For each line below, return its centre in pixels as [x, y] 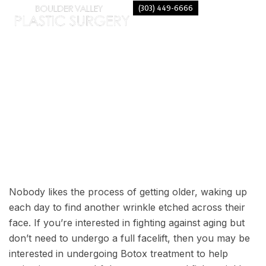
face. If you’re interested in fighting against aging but [127, 223]
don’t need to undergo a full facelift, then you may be [129, 238]
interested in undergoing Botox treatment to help [118, 254]
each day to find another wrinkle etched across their [127, 207]
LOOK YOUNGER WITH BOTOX [133, 128]
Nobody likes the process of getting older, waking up [128, 192]
